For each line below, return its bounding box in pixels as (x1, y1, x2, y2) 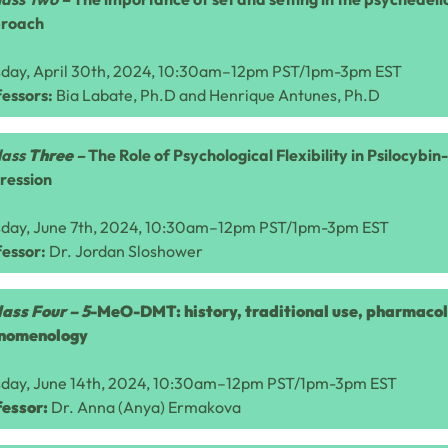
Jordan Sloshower (75, 240, 203, 261)
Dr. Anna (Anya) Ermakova (51, 396, 241, 417)
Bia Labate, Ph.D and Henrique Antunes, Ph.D (53, 84, 380, 105)
